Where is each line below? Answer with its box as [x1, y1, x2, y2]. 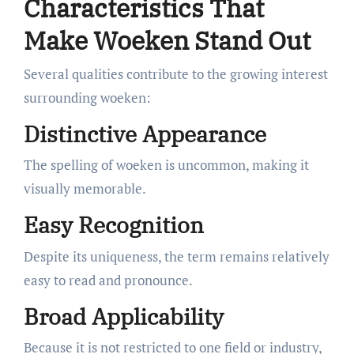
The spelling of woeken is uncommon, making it [23, 156, 309, 175]
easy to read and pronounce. [23, 270, 193, 289]
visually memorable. [23, 179, 146, 198]
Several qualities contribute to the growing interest [23, 64, 328, 83]
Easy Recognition [23, 210, 204, 240]
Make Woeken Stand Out [23, 24, 311, 58]
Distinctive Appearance [23, 119, 266, 149]
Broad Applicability [23, 301, 224, 331]
